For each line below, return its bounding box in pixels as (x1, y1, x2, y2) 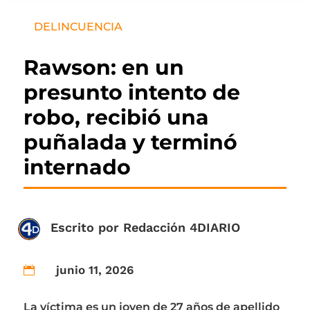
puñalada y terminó (23, 129, 237, 156)
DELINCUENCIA (33, 20, 122, 34)
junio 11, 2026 (55, 263, 134, 277)
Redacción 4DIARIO (122, 220, 240, 235)
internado (23, 154, 131, 181)
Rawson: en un (23, 55, 184, 81)
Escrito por (50, 220, 123, 235)
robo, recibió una (23, 104, 209, 131)
